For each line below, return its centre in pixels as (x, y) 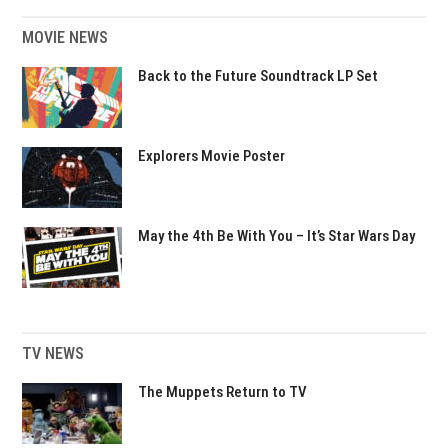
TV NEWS (53, 353)
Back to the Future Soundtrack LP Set (258, 76)
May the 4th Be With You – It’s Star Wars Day (277, 236)
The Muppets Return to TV (223, 392)
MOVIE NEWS (65, 37)
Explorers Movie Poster (212, 156)
